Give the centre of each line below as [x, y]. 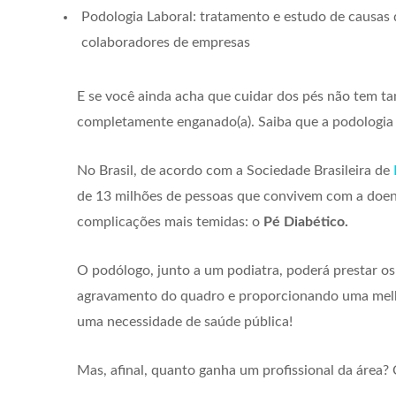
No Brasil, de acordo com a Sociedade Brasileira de [235, 170]
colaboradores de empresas [166, 42]
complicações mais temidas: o [170, 221]
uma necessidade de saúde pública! [185, 321]
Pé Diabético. [306, 221]
